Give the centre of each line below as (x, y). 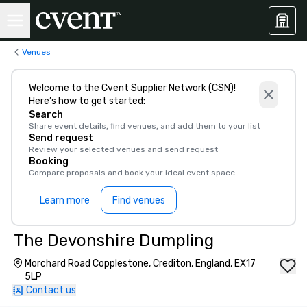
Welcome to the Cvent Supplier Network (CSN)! (132, 88)
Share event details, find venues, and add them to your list (145, 126)
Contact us (51, 290)
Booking (49, 161)
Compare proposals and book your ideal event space (132, 173)
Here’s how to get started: (87, 101)
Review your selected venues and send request (123, 149)
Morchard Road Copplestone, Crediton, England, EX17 (140, 263)
